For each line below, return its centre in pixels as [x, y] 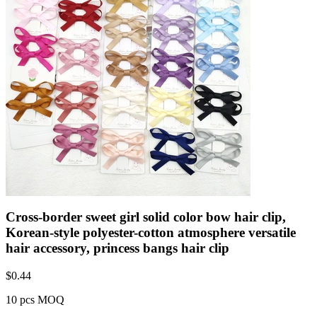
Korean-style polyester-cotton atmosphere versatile [151, 232]
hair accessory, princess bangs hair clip [117, 248]
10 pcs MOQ [35, 299]
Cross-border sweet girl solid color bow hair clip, [146, 217]
